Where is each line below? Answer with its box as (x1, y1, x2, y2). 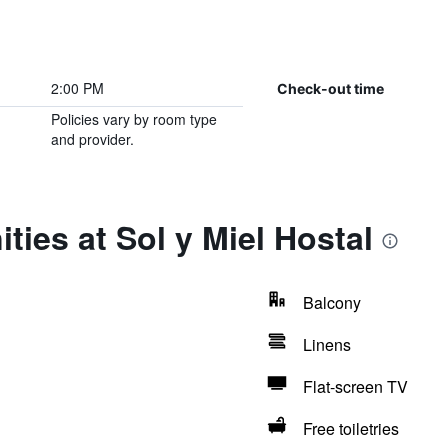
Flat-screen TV (302, 375, 408, 398)
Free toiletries (302, 417, 399, 440)
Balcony (302, 291, 361, 314)
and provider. (50, 129, 134, 149)
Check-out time (276, 79, 384, 97)
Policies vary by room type (50, 109, 217, 129)
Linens (302, 333, 351, 356)
